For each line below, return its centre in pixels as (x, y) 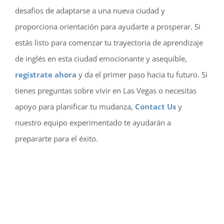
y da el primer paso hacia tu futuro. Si (142, 75)
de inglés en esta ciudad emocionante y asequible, (101, 59)
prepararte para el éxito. (56, 139)
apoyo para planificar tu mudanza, (74, 107)
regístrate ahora (45, 75)
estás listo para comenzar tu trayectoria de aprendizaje (109, 43)
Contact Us (155, 107)
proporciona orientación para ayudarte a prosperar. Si (107, 27)
